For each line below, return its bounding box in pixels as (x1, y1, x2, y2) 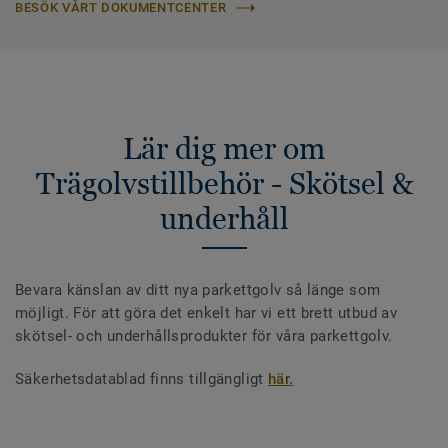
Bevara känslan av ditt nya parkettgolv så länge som (15, 281, 381, 300)
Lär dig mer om (123, 131, 325, 167)
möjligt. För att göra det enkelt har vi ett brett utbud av (15, 304, 398, 323)
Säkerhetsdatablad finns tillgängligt (15, 370, 269, 389)
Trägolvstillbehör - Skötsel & (35, 166, 413, 202)
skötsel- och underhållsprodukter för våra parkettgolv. (15, 327, 393, 346)
